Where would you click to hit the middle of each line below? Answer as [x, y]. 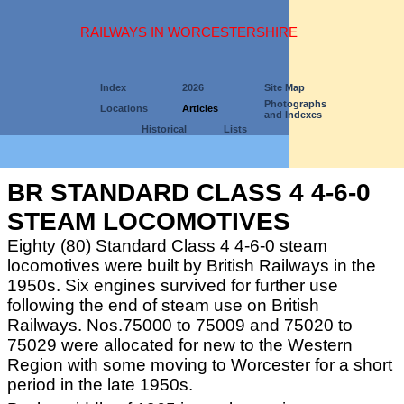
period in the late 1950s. [100, 385]
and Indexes [293, 115]
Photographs [295, 104]
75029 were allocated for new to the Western [180, 345]
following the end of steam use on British [163, 305]
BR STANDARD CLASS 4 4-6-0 [189, 193]
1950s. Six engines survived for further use [173, 285]
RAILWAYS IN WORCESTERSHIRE [188, 32]
